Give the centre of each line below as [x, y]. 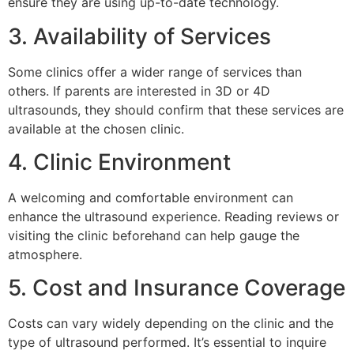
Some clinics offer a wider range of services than [155, 72]
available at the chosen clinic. [96, 128]
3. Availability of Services [139, 36]
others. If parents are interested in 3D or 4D [139, 90]
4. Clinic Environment [119, 162]
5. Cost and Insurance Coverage [177, 288]
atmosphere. [45, 254]
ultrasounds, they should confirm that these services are [176, 109]
